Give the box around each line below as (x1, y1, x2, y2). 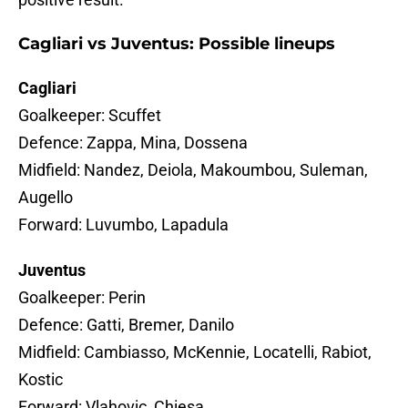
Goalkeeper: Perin (18, 288, 146, 308)
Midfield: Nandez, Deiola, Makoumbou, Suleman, (18, 160, 368, 180)
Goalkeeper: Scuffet (18, 106, 161, 126)
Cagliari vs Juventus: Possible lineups (18, 34, 335, 55)
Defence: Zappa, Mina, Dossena (18, 133, 248, 153)
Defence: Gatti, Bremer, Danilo (18, 315, 234, 335)
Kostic (18, 370, 63, 390)
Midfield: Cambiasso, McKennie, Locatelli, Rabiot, (18, 342, 372, 362)
